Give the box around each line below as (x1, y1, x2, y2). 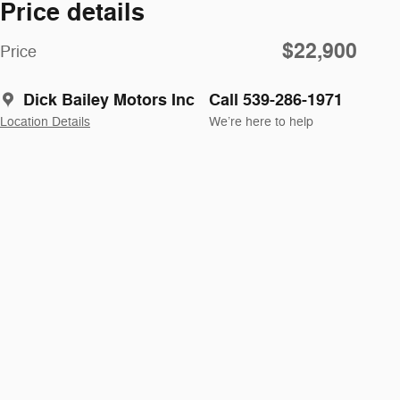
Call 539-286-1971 (209, 88, 343, 111)
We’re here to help (209, 113, 313, 129)
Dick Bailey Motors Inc (23, 88, 195, 111)
